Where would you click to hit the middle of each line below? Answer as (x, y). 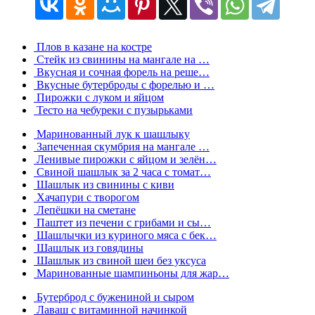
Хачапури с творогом (86, 197)
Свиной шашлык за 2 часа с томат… (122, 172)
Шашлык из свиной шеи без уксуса (120, 260)
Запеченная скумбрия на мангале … (122, 146)
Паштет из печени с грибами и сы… (122, 222)
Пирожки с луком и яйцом (99, 97)
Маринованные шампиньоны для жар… (131, 273)
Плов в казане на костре (93, 46)
